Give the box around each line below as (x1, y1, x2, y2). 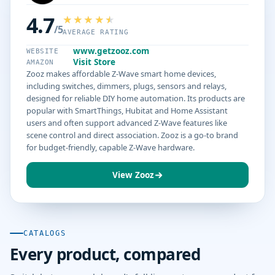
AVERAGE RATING (62, 28, 129, 36)
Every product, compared (10, 243, 201, 265)
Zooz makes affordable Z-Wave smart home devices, (26, 68, 216, 79)
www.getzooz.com (73, 45, 149, 56)
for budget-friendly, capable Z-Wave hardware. (26, 142, 195, 153)
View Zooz (112, 169, 154, 180)
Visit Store (73, 56, 115, 68)
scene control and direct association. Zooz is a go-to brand (26, 130, 238, 141)
